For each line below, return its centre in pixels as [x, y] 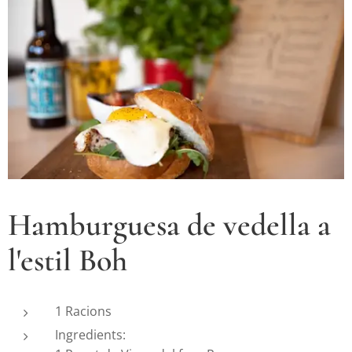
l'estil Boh [68, 260]
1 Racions [83, 311]
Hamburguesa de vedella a [169, 224]
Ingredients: [90, 334]
